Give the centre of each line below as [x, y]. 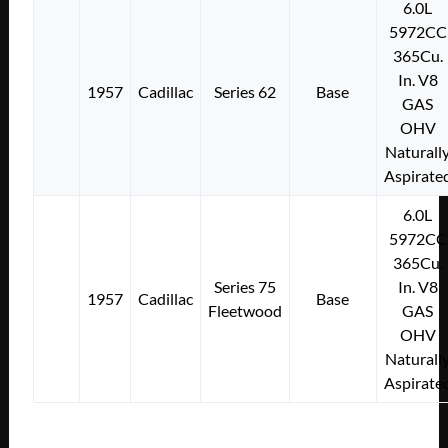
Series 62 [244, 91]
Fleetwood [244, 310]
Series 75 [244, 286]
